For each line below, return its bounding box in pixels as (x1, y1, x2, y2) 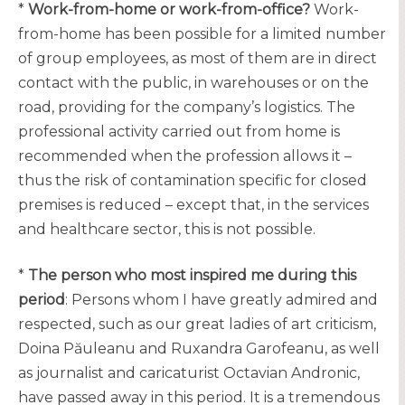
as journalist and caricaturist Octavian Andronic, (18, 364, 360, 381)
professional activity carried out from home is (18, 123, 340, 140)
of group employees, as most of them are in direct (18, 50, 377, 67)
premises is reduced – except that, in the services (18, 196, 369, 213)
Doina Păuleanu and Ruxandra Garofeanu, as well (18, 340, 380, 357)
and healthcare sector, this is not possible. (18, 221, 316, 238)
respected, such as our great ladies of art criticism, (18, 316, 376, 333)
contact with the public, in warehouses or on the (18, 74, 369, 91)
